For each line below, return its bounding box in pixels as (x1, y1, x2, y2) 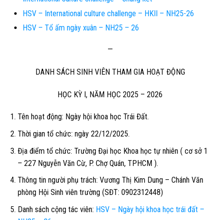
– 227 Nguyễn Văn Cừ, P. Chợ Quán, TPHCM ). (17, 158, 158, 168)
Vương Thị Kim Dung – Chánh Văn (99, 175, 203, 185)
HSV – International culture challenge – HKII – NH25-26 (22, 8, 194, 18)
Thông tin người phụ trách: (17, 175, 100, 185)
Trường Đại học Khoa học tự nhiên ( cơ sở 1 (74, 146, 208, 156)
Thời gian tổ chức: (17, 129, 75, 138)
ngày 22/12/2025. (74, 129, 130, 138)
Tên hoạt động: (17, 112, 63, 122)
